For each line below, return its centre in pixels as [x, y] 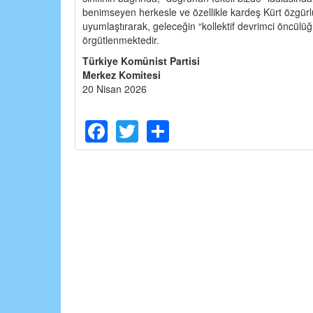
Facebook [157, 128]
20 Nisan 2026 [115, 88]
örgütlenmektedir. [121, 39]
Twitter [171, 128]
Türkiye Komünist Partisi [141, 60]
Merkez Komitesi [122, 74]
